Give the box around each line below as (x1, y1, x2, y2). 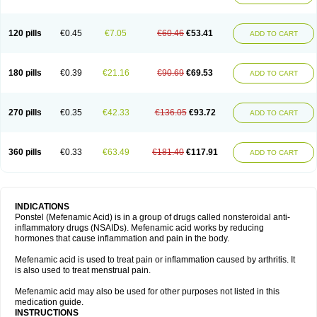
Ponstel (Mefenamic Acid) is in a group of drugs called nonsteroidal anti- (15, 212, 290, 222)
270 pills (8, 108, 42, 117)
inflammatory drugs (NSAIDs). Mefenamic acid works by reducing (15, 223, 264, 233)
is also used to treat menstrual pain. (15, 265, 151, 275)
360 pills (8, 147, 42, 157)
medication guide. (15, 297, 83, 307)
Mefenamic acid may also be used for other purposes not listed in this (15, 287, 279, 296)
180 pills (8, 68, 42, 78)
